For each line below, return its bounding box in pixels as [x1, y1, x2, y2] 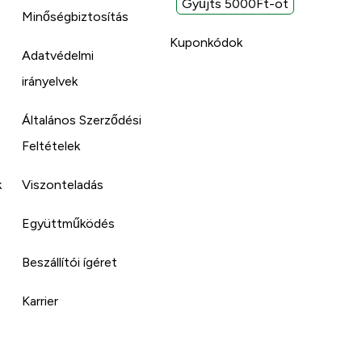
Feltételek [22, 138, 81, 153]
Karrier [22, 293, 59, 308]
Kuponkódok [169, 35, 242, 49]
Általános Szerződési [22, 112, 142, 127]
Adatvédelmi [22, 48, 95, 62]
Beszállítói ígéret [22, 255, 118, 269]
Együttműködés [22, 216, 116, 230]
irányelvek [22, 74, 78, 88]
